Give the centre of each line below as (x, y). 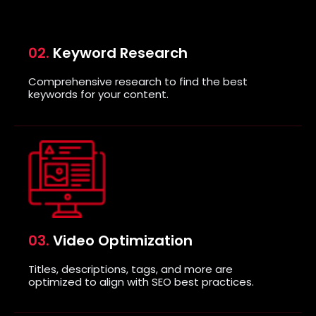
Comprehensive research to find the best (138, 82)
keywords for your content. (98, 95)
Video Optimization (121, 240)
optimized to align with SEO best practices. (141, 281)
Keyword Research (119, 53)
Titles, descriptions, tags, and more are (130, 269)
